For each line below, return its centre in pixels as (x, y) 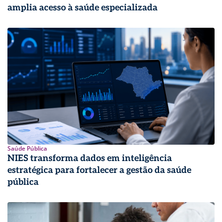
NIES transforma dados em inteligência (90, 158)
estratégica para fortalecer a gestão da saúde (99, 170)
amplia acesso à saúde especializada (83, 8)
